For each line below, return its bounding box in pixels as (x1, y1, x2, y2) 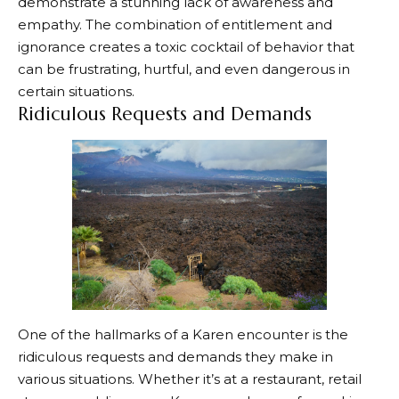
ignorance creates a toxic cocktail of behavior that (18, 38, 354, 56)
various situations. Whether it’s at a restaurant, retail (18, 370, 362, 387)
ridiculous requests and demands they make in (18, 347, 333, 365)
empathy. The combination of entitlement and (18, 16, 332, 34)
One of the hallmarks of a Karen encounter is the (18, 325, 348, 343)
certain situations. (18, 83, 134, 101)
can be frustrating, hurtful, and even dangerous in (18, 61, 350, 78)
